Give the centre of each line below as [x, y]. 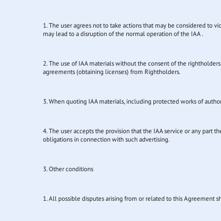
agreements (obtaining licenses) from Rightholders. [112, 72]
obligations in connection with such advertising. [106, 139]
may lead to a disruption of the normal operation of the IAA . [123, 34]
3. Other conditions [68, 169]
